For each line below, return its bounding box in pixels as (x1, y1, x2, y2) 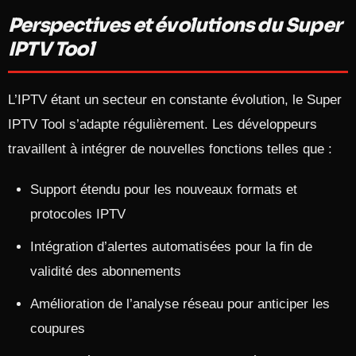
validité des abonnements (30, 264, 181, 279)
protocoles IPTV (30, 207, 126, 222)
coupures (30, 321, 85, 336)
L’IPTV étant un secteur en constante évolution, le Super (8, 92, 342, 107)
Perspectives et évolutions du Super (8, 14, 342, 37)
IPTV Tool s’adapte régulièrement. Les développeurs (8, 117, 317, 132)
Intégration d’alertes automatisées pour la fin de (30, 239, 312, 254)
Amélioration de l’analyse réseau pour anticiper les (30, 296, 330, 311)
